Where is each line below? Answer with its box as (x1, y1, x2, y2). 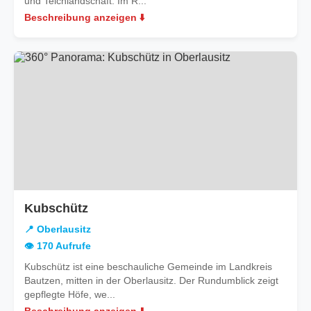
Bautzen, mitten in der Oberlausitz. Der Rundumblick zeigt (24, 274, 278, 286)
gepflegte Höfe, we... (24, 288, 115, 300)
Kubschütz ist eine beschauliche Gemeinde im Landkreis (24, 260, 272, 272)
